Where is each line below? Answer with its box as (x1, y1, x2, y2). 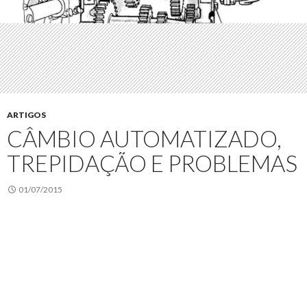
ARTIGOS (7, 110, 46, 121)
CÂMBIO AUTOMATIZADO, (7, 125, 282, 153)
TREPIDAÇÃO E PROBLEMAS (7, 149, 297, 177)
